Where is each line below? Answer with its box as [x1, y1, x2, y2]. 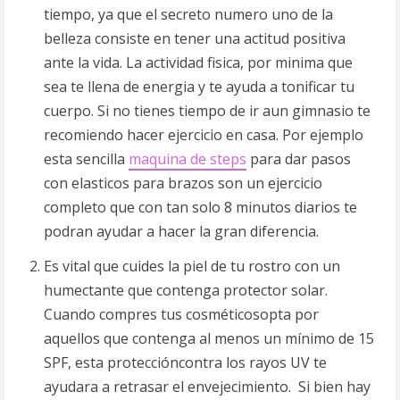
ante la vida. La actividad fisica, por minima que [44, 53, 353, 72]
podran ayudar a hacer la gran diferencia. [44, 221, 319, 241]
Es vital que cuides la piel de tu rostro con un [44, 256, 340, 276]
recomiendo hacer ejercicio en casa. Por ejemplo [44, 125, 363, 145]
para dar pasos [246, 149, 351, 169]
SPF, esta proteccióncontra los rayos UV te [44, 353, 327, 372]
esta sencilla [44, 149, 129, 169]
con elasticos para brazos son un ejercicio [44, 173, 322, 193]
